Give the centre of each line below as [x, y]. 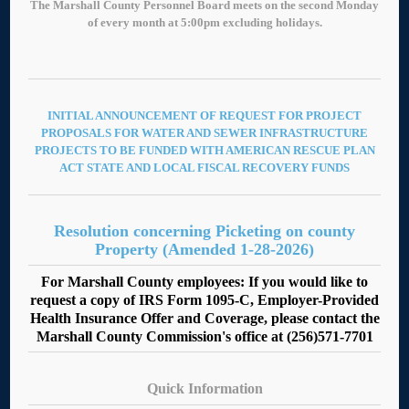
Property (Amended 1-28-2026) [204, 249]
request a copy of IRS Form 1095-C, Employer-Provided [204, 299]
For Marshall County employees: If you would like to [204, 281]
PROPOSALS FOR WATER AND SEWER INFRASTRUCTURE [204, 132]
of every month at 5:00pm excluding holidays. [204, 22]
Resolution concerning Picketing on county [204, 231]
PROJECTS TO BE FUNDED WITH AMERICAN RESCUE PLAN [204, 150]
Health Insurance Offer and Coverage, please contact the [204, 318]
